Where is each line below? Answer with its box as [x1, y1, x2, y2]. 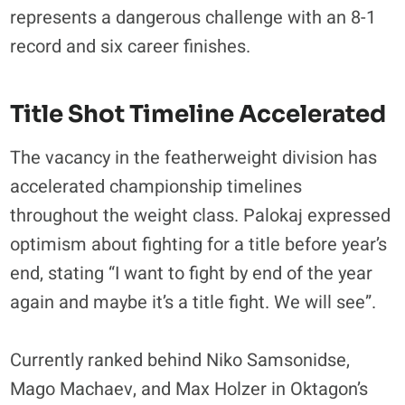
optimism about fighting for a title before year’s [10, 231, 388, 258]
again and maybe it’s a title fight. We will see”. [10, 288, 377, 316]
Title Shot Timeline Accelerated [10, 99, 387, 129]
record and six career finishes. [10, 33, 251, 60]
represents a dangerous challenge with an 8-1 [10, 4, 377, 31]
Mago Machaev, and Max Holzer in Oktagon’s [10, 375, 369, 402]
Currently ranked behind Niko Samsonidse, [10, 346, 351, 373]
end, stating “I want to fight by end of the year [10, 259, 373, 287]
